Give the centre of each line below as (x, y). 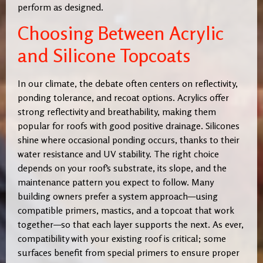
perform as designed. (60, 7)
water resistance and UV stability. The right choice (118, 154)
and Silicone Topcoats (104, 56)
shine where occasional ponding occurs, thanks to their (129, 140)
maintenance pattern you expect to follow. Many (115, 182)
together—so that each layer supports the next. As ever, (131, 225)
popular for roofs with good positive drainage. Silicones (129, 126)
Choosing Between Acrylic (121, 33)
